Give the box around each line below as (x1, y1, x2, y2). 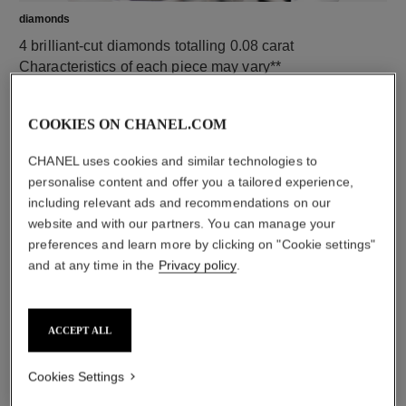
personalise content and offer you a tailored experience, (28, 174, 353, 188)
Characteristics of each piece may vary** (19, 58, 281, 74)
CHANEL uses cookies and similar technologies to (28, 153, 317, 168)
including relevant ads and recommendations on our (28, 195, 332, 209)
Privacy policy (158, 257, 237, 272)
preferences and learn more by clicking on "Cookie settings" (28, 237, 376, 251)
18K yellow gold (19, 310, 124, 326)
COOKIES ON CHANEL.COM (28, 116, 227, 131)
